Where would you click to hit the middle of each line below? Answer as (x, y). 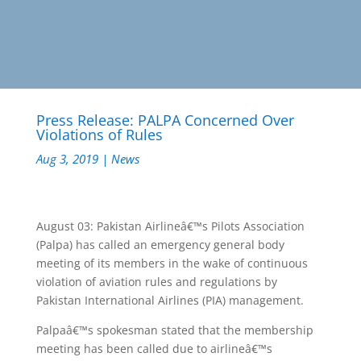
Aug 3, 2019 (67, 158)
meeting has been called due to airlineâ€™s (154, 348)
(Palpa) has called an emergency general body (160, 244)
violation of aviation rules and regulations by (156, 281)
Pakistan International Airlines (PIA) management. (170, 300)
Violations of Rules (99, 134)
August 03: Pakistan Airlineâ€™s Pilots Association (170, 226)
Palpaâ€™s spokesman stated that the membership (174, 330)
